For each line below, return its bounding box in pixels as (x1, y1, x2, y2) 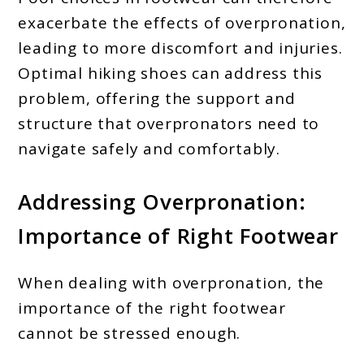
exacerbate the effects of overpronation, (18, 11, 346, 33)
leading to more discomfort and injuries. (18, 37, 343, 58)
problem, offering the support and (18, 87, 296, 109)
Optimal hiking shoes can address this (18, 62, 323, 84)
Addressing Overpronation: (18, 187, 306, 217)
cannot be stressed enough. (18, 322, 241, 344)
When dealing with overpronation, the (18, 271, 325, 293)
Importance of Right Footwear (18, 221, 339, 251)
